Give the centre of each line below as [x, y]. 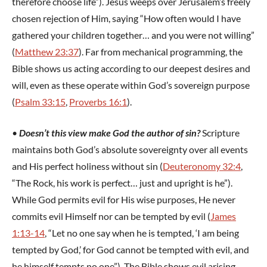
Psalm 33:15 [40, 101]
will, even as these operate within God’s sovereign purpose [131, 85]
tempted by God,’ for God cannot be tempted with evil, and [131, 249]
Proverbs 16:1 [98, 101]
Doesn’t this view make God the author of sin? [110, 132]
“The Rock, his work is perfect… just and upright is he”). [122, 182]
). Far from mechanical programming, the [161, 51]
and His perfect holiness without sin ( [87, 166]
